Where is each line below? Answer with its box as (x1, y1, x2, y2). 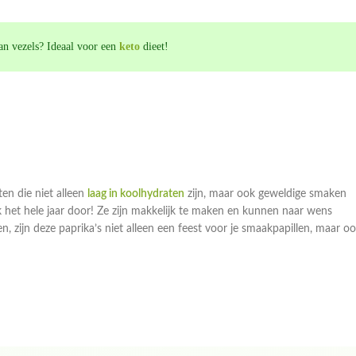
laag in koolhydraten (87, 188, 184, 200)
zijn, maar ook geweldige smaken (184, 188, 346, 200)
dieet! (140, 41, 168, 53)
